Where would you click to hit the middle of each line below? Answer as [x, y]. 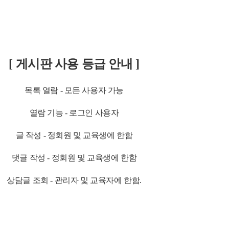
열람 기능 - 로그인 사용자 [74, 113]
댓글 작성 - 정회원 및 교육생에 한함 [74, 158]
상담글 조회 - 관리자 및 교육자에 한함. [74, 180]
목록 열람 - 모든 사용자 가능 [74, 90]
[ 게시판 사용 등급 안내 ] [74, 64]
